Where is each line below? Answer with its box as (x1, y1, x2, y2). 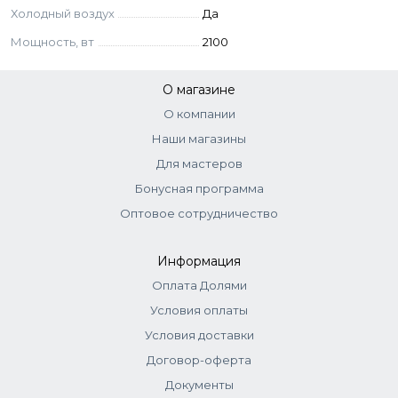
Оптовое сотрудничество (120, 206, 278, 220)
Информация (157, 253, 241, 269)
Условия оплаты (150, 303, 248, 317)
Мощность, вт (11, 34, 94, 49)
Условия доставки (144, 328, 254, 342)
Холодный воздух (11, 5, 115, 20)
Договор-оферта (147, 353, 251, 367)
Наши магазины (152, 131, 246, 146)
